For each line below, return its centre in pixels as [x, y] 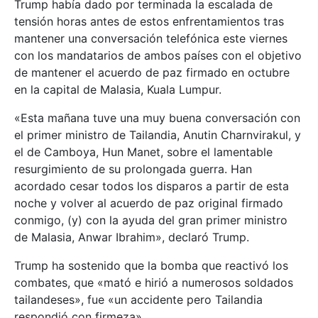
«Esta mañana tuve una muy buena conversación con [157, 118]
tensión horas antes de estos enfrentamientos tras [149, 22]
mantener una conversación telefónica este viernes [151, 39]
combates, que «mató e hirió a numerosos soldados [154, 283]
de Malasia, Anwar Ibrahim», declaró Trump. [132, 237]
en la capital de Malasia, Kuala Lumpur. [118, 90]
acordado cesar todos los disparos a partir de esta [152, 186]
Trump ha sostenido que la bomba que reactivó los [151, 266]
